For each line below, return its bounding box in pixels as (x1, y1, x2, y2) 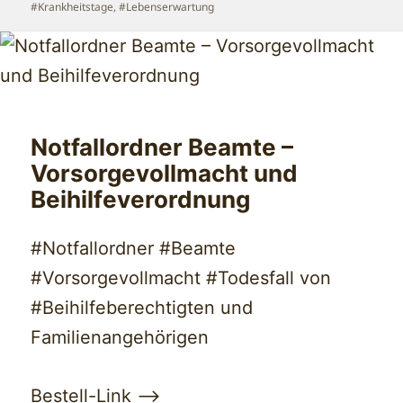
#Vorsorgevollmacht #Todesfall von (31, 267, 332, 290)
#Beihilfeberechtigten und (31, 297, 254, 319)
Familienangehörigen (31, 327, 210, 349)
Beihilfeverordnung (31, 185, 251, 214)
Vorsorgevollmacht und (31, 159, 299, 188)
